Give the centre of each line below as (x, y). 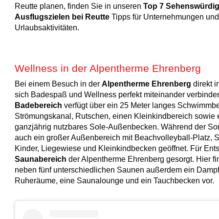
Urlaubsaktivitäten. (47, 27)
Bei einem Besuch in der (58, 84)
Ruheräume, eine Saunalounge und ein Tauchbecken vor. (114, 181)
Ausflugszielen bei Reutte (62, 17)
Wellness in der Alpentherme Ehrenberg (108, 68)
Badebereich (38, 105)
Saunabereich (41, 159)
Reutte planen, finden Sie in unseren (79, 6)
